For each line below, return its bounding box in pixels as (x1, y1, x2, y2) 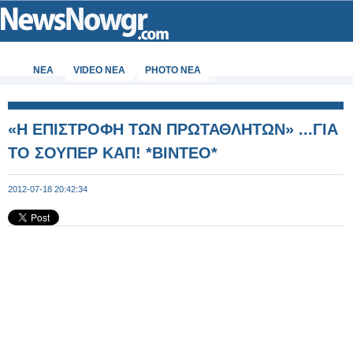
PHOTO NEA (145, 65, 201, 76)
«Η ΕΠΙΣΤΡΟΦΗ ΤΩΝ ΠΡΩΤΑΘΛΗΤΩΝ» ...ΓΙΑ (8, 121, 338, 138)
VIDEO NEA (73, 65, 125, 76)
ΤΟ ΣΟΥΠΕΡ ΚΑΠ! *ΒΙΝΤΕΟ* (8, 144, 217, 162)
